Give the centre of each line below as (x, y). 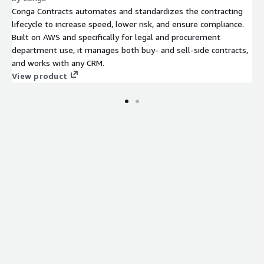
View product (39, 75)
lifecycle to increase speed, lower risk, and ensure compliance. (128, 24)
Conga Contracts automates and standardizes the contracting (127, 11)
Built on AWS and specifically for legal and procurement (116, 37)
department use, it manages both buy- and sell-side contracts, (130, 49)
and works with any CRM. (58, 62)
